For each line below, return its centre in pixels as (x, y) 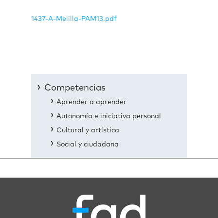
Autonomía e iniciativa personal (109, 116)
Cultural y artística (88, 130)
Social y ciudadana (88, 145)
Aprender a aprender (91, 102)
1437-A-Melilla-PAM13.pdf (74, 19)
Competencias (75, 88)
